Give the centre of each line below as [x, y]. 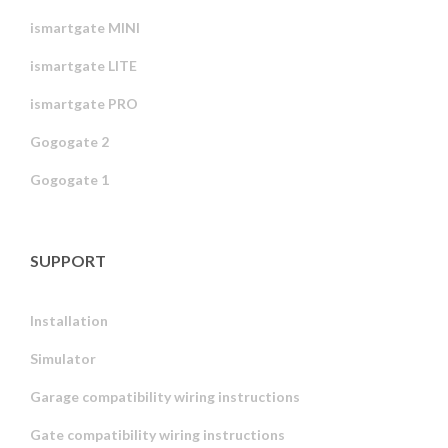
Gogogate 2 [69, 142]
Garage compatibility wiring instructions [165, 397]
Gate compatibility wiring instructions [157, 435]
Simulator [63, 359]
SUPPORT [68, 261]
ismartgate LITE [83, 66]
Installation [69, 321]
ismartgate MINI [85, 28]
